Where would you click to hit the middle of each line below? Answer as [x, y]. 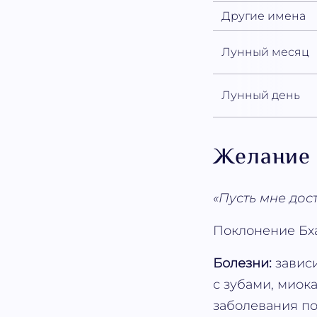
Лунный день [261, 96]
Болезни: [243, 264]
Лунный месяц [266, 52]
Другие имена [264, 16]
